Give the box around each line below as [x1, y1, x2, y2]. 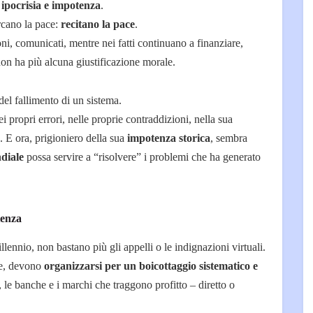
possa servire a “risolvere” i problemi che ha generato [24, 150, 261, 163]
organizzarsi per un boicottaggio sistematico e [44, 260, 258, 272]
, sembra [210, 131, 247, 144]
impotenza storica [127, 131, 210, 144]
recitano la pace [61, 17, 135, 30]
